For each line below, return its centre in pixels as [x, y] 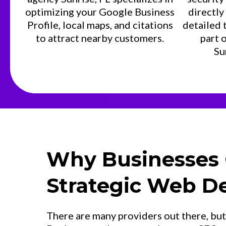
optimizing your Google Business [100, 12]
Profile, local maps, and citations [100, 25]
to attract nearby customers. [100, 38]
